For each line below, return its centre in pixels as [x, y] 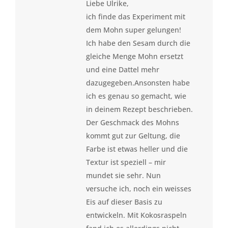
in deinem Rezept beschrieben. [139, 109]
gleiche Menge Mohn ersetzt [134, 56]
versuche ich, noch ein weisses [138, 189]
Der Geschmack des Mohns [132, 122]
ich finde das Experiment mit [135, 17]
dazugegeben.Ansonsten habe [138, 83]
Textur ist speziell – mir [126, 162]
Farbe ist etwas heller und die [137, 149]
